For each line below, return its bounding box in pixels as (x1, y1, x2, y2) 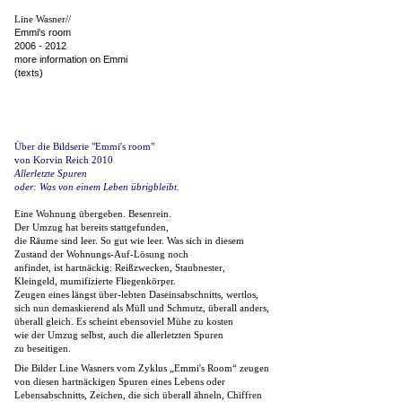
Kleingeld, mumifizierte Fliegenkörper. (14, 275, 176, 286)
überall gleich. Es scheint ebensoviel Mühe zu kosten (14, 316, 233, 327)
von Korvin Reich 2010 (14, 154, 113, 165)
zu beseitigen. (14, 343, 71, 354)
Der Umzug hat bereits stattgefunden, (14, 222, 169, 232)
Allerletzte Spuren (14, 168, 87, 179)
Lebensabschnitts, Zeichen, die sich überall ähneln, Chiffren (14, 389, 262, 400)
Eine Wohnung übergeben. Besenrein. (14, 208, 171, 219)
